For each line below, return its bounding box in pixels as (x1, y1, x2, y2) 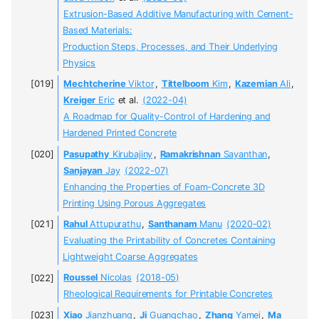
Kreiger (63, 95, 96, 106)
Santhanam (147, 219, 197, 230)
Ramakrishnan (159, 148, 221, 159)
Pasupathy (63, 148, 110, 159)
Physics (63, 58, 95, 69)
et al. (115, 95, 142, 106)
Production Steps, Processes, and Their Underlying (63, 41, 278, 53)
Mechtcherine (63, 78, 126, 90)
